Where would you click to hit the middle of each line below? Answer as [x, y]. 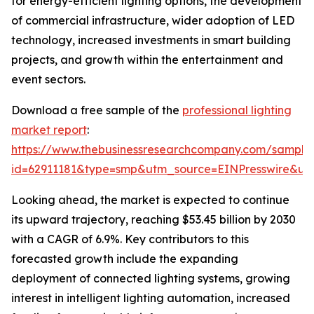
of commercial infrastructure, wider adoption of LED [153, 21]
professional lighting [237, 110]
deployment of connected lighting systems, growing [151, 279]
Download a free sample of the [97, 110]
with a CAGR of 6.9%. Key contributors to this [130, 239]
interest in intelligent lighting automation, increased [151, 298]
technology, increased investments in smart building [151, 40]
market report [49, 130]
